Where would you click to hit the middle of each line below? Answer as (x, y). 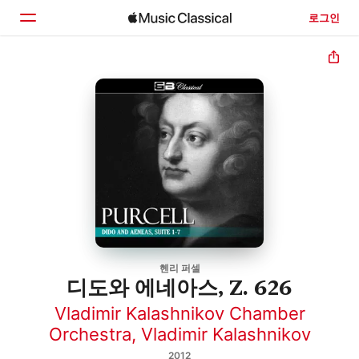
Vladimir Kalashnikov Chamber (179, 313)
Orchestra (90, 334)
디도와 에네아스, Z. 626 (179, 287)
